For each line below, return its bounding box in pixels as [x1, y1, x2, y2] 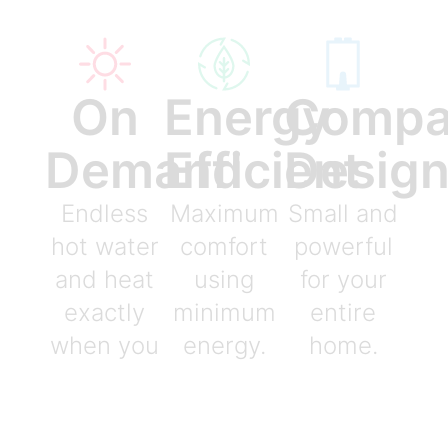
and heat [55, 264, 155, 294]
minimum [172, 297, 276, 327]
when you [50, 330, 160, 360]
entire [310, 297, 377, 327]
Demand [44, 140, 243, 200]
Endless [61, 198, 149, 228]
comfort [180, 231, 268, 261]
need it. [62, 363, 148, 393]
